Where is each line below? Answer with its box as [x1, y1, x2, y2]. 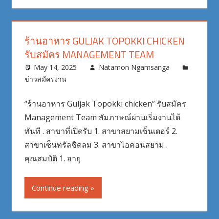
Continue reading [31, 182, 88, 193]
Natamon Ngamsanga [98, 62, 170, 72]
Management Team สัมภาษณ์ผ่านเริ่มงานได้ [24, 111, 180, 123]
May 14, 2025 [34, 62, 77, 72]
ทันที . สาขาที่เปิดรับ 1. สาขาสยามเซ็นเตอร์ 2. [24, 125, 177, 136]
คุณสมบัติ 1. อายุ [24, 153, 81, 164]
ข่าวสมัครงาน [24, 74, 66, 84]
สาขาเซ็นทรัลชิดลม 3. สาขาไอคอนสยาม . [24, 139, 168, 150]
